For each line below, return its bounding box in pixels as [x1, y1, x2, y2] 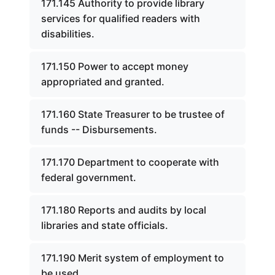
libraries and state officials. [41, 219, 168, 231]
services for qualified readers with [41, 12, 200, 25]
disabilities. [41, 28, 95, 40]
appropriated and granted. [41, 76, 165, 88]
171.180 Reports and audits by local [41, 204, 206, 216]
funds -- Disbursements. [41, 123, 157, 136]
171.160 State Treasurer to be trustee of [41, 108, 225, 120]
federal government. [41, 171, 136, 184]
